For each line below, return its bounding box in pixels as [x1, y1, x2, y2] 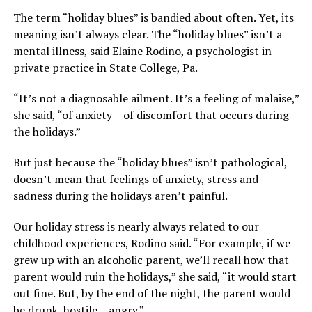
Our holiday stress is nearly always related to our [13, 219, 259, 235]
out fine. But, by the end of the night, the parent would [13, 286, 290, 302]
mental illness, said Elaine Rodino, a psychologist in [13, 43, 272, 59]
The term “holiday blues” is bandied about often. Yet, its [13, 10, 294, 26]
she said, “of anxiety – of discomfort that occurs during [13, 107, 289, 123]
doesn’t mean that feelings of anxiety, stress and [13, 171, 258, 187]
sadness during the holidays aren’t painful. [13, 188, 228, 204]
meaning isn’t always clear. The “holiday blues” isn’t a [13, 26, 282, 42]
